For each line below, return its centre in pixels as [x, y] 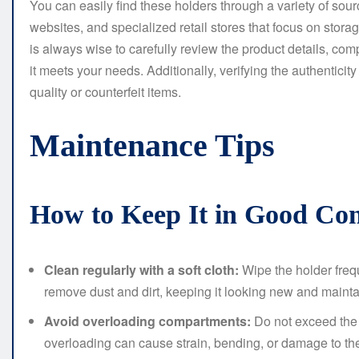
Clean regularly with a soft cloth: [141, 270]
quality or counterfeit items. [105, 92]
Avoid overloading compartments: [147, 321]
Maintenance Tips [152, 146]
